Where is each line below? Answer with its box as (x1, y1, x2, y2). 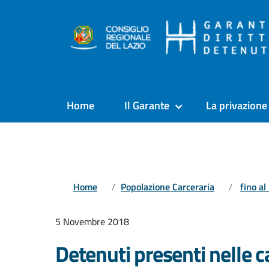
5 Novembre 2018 (55, 214, 129, 229)
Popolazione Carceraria (121, 179, 214, 194)
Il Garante (124, 97, 169, 113)
